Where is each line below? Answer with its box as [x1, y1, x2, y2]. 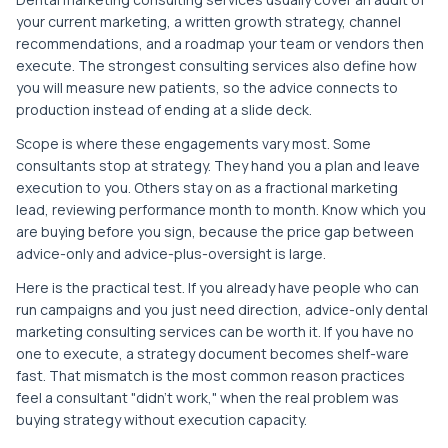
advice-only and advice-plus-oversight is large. [16, 243, 326, 263]
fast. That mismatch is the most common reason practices [16, 365, 405, 385]
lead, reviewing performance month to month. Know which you [16, 199, 426, 219]
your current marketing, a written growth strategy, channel [16, 11, 401, 31]
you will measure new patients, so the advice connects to [16, 77, 398, 97]
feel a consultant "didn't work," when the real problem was [16, 387, 399, 407]
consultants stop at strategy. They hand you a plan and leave [16, 155, 420, 175]
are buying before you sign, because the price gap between [16, 221, 414, 241]
